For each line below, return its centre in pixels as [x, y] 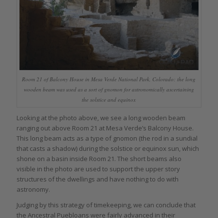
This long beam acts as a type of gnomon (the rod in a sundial [107, 138]
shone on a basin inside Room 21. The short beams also [99, 159]
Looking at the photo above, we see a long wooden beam [101, 118]
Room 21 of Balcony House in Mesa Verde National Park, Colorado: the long [109, 79]
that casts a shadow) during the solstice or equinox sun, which [108, 149]
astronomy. [33, 190]
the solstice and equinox [109, 100]
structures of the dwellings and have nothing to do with [97, 179]
